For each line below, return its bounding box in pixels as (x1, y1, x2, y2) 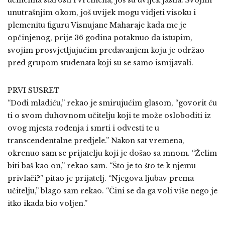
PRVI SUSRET (8, 86, 60, 95)
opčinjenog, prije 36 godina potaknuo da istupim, (8, 33, 192, 42)
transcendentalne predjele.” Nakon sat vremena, (8, 136, 184, 145)
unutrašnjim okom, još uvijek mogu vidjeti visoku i (8, 8, 196, 17)
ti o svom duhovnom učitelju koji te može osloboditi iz (8, 111, 211, 120)
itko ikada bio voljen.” (8, 199, 87, 208)
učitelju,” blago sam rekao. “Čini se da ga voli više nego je (8, 186, 217, 195)
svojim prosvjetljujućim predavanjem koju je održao (8, 46, 204, 55)
